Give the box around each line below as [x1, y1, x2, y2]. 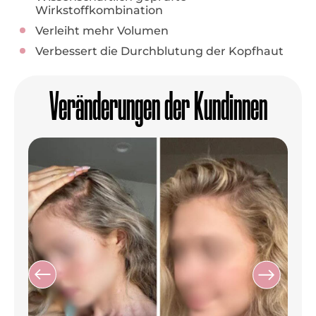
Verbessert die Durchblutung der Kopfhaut [35, 44, 284, 58]
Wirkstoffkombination [35, 4, 163, 17]
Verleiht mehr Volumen [35, 24, 169, 37]
